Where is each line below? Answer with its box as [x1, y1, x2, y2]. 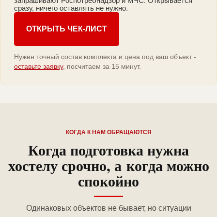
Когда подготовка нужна [28, 139, 189, 161]
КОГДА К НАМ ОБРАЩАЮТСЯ [65, 129, 152, 136]
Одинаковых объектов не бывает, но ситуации [26, 204, 191, 213]
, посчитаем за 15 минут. [63, 62, 141, 71]
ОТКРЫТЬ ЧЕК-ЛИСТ [26, 25, 107, 33]
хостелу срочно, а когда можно [8, 155, 209, 176]
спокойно [78, 170, 139, 192]
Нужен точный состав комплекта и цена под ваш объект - [14, 53, 196, 61]
